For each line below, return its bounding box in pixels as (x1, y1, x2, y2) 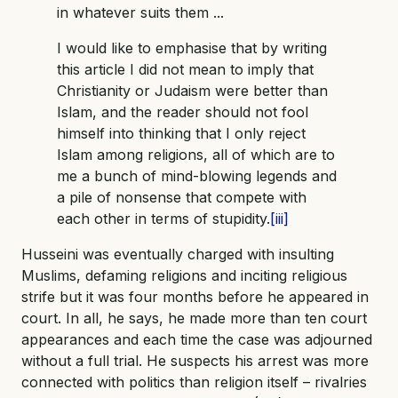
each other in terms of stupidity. (57, 210, 270, 228)
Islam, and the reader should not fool (57, 103, 308, 122)
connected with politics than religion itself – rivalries (21, 373, 367, 392)
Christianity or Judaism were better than (57, 82, 328, 100)
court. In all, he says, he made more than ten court (21, 309, 367, 328)
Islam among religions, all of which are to (57, 146, 335, 164)
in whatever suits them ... (57, 4, 224, 22)
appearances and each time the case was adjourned (21, 330, 372, 349)
